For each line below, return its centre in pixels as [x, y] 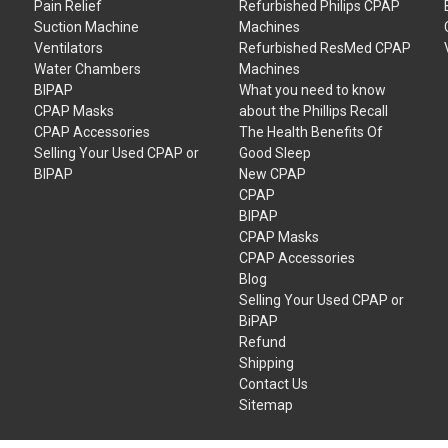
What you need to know [313, 89]
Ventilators [69, 47]
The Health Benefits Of [311, 131]
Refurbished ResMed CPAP [325, 47]
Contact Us [274, 383]
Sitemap [266, 404]
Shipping [267, 362]
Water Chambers [88, 68]
